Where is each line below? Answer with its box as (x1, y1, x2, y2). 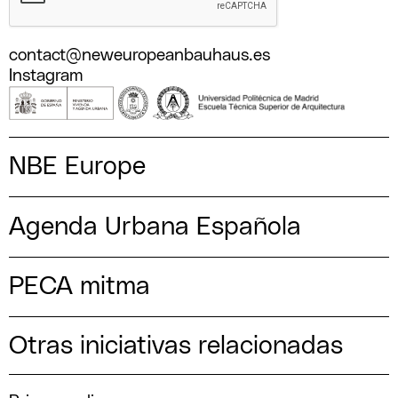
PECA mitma (8, 273, 150, 299)
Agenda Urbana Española (8, 213, 301, 240)
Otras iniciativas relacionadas (8, 332, 343, 359)
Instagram (8, 67, 83, 84)
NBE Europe (8, 154, 146, 180)
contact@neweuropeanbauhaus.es (8, 46, 270, 64)
